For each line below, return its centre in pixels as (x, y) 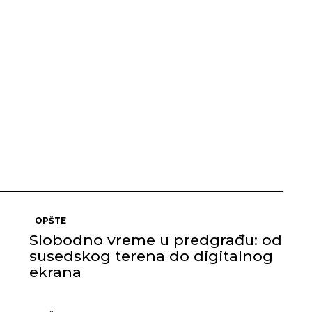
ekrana (55, 272)
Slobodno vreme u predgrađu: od (156, 240)
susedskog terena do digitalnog (151, 256)
